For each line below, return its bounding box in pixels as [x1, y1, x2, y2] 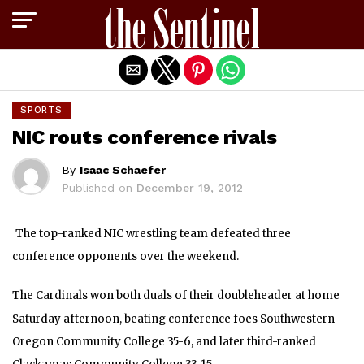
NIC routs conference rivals [12, 126, 277, 149]
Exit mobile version [123, 11, 241, 27]
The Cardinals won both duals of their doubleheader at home [12, 288, 340, 303]
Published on [62, 181, 132, 194]
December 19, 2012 [136, 181, 243, 194]
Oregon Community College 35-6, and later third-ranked [12, 334, 316, 349]
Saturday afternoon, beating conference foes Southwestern [12, 311, 335, 326]
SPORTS [20, 105, 63, 115]
